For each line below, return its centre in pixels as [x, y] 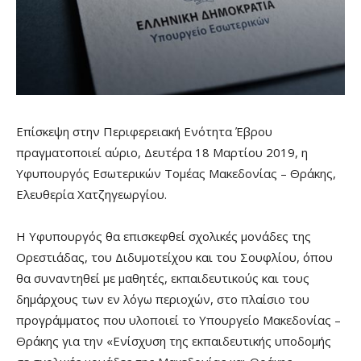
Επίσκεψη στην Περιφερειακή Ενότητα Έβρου [144, 132]
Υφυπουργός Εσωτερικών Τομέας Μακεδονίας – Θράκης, [176, 174]
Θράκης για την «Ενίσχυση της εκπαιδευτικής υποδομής [174, 341]
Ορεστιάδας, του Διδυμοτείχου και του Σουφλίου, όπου [174, 257]
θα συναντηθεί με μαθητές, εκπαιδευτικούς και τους [163, 278]
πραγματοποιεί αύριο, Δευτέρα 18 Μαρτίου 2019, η [162, 153]
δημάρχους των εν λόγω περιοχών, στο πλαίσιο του [163, 299]
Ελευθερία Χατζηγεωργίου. [91, 195]
